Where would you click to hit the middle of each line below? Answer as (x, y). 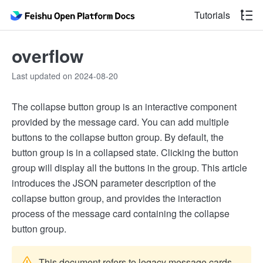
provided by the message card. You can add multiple (120, 122)
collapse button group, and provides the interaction (117, 198)
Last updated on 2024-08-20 (65, 76)
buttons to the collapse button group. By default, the (118, 137)
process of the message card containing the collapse (121, 213)
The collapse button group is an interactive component (124, 107)
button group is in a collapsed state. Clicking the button (125, 152)
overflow (48, 55)
